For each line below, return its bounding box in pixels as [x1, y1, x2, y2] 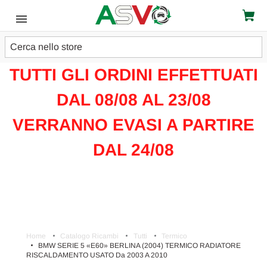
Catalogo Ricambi [60, 232, 119, 240]
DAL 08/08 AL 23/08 [56, 91, 211, 109]
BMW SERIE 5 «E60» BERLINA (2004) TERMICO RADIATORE [38, 241, 241, 250]
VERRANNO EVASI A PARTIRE [13, 116, 254, 134]
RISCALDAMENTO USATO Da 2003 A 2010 [26, 251, 167, 259]
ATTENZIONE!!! [73, 41, 194, 59]
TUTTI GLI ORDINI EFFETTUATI [9, 66, 258, 84]
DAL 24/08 [93, 141, 174, 159]
